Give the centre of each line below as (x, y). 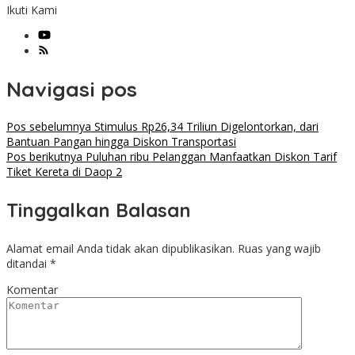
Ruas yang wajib (279, 249)
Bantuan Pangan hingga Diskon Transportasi (121, 142)
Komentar (32, 290)
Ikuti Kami (32, 10)
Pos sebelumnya (49, 127)
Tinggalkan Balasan (99, 210)
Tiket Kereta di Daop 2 (64, 172)
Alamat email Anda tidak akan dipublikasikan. (120, 249)
